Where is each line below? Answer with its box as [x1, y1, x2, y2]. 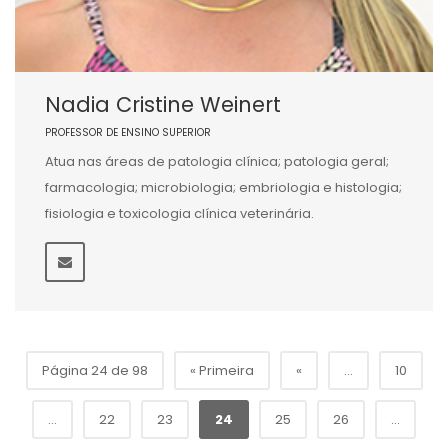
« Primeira [189, 361, 254, 381]
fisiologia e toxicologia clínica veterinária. [45, 204, 314, 224]
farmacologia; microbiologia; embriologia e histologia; [45, 178, 402, 198]
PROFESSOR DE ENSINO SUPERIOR [45, 125, 211, 141]
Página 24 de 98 [41, 361, 148, 381]
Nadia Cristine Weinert [45, 90, 281, 120]
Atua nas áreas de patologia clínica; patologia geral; [45, 152, 389, 172]
